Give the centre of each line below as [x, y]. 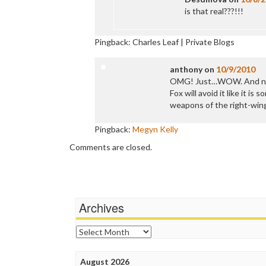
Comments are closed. [111, 147]
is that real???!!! [214, 11]
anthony [186, 69]
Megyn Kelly [155, 129]
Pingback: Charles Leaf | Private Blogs [164, 42]
